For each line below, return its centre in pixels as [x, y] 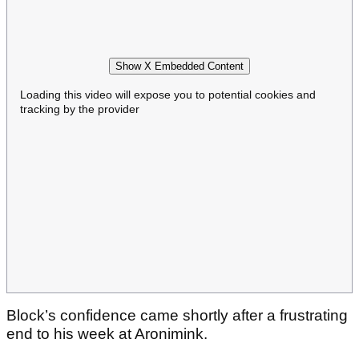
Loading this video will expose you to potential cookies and [168, 94]
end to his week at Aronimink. [109, 334]
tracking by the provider [80, 109]
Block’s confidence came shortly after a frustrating [177, 316]
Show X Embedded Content [179, 66]
